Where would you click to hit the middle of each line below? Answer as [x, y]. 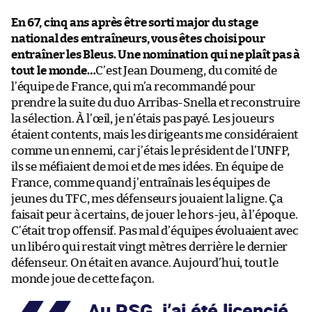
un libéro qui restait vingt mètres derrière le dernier [150, 247]
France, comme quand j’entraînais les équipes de [141, 182]
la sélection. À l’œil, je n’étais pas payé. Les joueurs [143, 118]
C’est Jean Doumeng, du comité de [186, 70]
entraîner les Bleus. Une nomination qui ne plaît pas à [156, 54]
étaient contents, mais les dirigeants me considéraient [155, 134]
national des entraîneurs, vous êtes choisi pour [138, 38]
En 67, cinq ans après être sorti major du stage [135, 22]
